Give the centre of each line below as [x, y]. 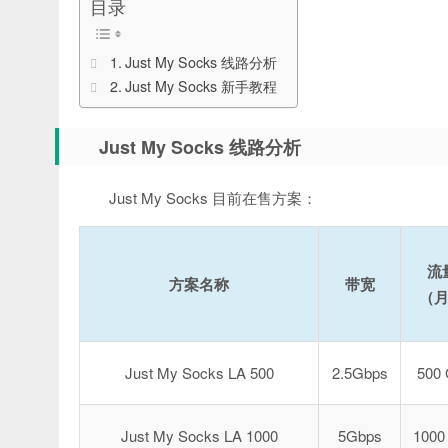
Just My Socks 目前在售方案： [213, 197]
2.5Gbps [359, 372]
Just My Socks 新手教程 [200, 86]
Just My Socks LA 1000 [199, 435]
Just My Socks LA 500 [199, 372]
